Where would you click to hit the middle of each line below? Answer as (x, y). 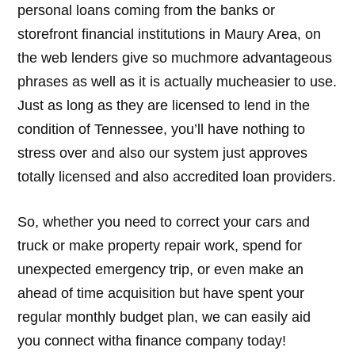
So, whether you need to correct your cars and (164, 221)
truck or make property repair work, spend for (160, 245)
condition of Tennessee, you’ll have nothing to (162, 130)
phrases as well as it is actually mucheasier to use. (177, 82)
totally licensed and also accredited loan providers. (177, 177)
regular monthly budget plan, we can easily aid (164, 317)
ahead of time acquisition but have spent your (161, 293)
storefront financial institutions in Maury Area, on (170, 34)
